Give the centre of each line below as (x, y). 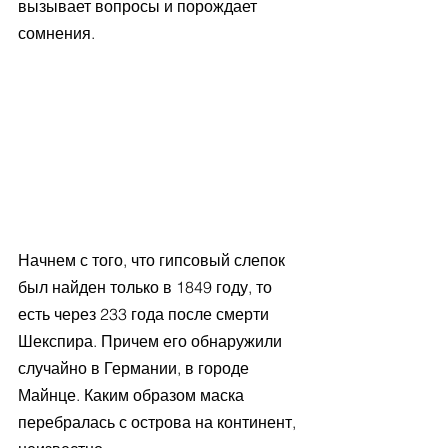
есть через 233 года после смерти (145, 313)
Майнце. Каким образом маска (133, 394)
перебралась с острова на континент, (159, 421)
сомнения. (56, 33)
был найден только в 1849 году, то (147, 286)
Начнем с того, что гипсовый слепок (153, 259)
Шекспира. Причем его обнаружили (152, 340)
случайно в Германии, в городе (135, 367)
